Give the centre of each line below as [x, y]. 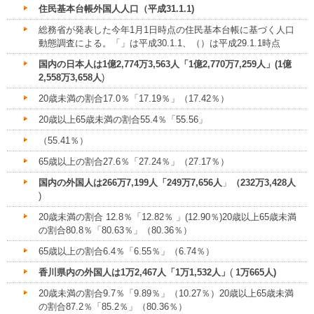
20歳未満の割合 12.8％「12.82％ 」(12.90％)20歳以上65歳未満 [168, 217]
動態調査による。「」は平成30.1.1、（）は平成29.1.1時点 [159, 43]
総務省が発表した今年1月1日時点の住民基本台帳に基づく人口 [166, 30]
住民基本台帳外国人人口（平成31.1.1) [116, 9]
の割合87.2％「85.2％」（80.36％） [113, 307]
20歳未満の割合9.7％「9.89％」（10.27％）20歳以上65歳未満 [166, 294]
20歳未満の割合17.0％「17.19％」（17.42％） [134, 99]
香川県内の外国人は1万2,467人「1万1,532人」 [134, 273]
